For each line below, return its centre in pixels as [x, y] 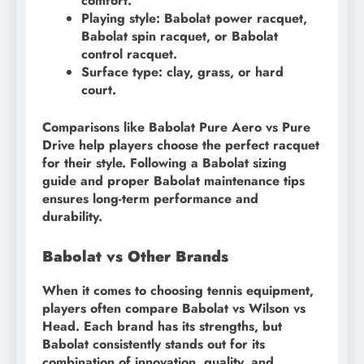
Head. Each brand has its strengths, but [162, 327]
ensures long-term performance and [150, 198]
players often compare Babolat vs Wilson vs [174, 309]
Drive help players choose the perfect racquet [181, 145]
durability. [72, 216]
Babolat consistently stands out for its [154, 344]
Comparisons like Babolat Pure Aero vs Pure [176, 127]
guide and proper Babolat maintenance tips [173, 180]
